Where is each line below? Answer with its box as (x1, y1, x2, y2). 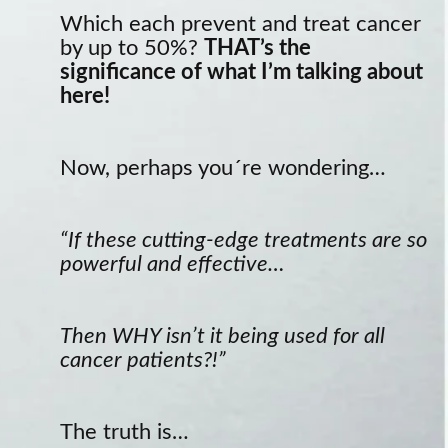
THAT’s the (204, 37, 311, 60)
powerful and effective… (60, 253, 289, 276)
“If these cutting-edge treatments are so (60, 229, 427, 252)
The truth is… (60, 421, 189, 444)
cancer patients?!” (60, 349, 226, 372)
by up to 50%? (60, 37, 204, 60)
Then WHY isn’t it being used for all (60, 325, 385, 348)
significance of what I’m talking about (60, 61, 423, 84)
